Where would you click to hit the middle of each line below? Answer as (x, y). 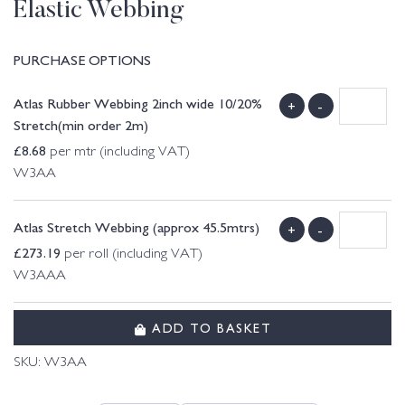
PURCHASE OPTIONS (82, 59)
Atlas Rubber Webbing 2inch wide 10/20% (138, 103)
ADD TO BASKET (209, 327)
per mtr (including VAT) (118, 153)
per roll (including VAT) (132, 255)
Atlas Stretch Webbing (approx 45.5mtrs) (137, 226)
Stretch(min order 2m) (81, 124)
